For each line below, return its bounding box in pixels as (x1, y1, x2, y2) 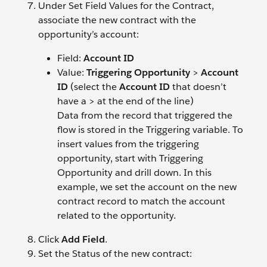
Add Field (61, 232, 105, 246)
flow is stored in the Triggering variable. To (57, 123, 243, 136)
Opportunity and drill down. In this (57, 166, 212, 179)
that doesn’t (170, 80, 226, 93)
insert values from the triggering (57, 137, 199, 150)
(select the (68, 80, 119, 93)
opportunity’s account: (38, 27, 139, 41)
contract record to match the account (57, 194, 225, 207)
